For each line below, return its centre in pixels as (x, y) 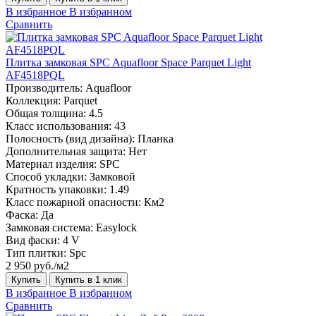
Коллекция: (33, 100)
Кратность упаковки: (56, 189)
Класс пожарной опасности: (73, 202)
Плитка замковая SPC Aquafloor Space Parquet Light (128, 62)
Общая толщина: (46, 113)
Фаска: (22, 214)
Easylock (116, 227)
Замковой (113, 176)
